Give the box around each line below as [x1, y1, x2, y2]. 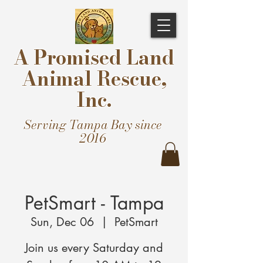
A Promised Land [14, 43, 174, 72]
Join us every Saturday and [25, 240, 163, 255]
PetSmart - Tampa [24, 190, 164, 215]
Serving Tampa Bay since [23, 115, 162, 134]
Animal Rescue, [21, 64, 167, 93]
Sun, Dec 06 [30, 214, 94, 230]
